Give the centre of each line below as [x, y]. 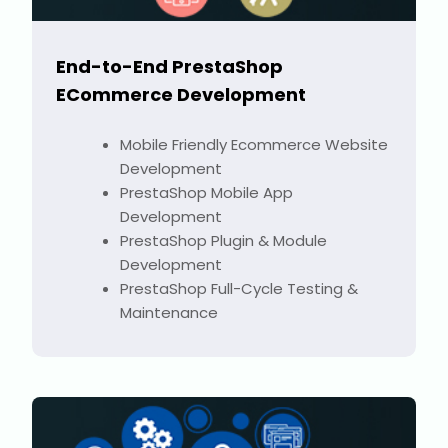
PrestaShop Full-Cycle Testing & [239, 289]
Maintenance [169, 313]
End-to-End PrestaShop [169, 67]
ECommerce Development [181, 95]
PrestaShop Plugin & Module [223, 241]
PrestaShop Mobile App [206, 193]
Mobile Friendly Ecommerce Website [254, 145]
